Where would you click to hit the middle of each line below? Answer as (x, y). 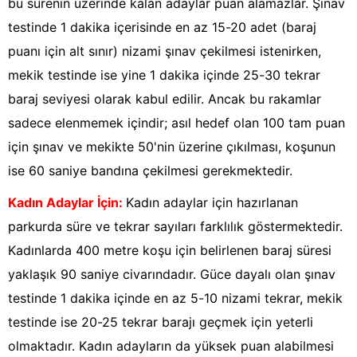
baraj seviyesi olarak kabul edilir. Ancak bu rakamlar (165, 99)
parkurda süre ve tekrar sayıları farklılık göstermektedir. (175, 227)
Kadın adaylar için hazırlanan (212, 203)
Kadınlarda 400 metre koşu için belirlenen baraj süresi (170, 251)
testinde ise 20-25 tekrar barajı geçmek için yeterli (161, 322)
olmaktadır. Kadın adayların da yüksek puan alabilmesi (171, 346)
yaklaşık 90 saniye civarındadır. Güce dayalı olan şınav (172, 275)
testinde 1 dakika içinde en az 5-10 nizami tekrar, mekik (175, 298)
